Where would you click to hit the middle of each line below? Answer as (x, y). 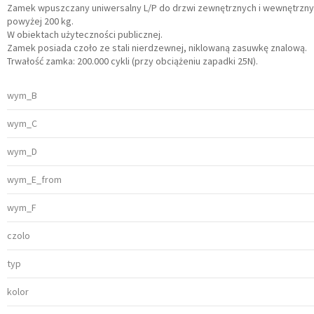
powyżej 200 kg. (40, 21)
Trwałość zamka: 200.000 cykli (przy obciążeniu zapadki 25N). (132, 61)
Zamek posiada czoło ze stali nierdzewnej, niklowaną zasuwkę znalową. (157, 48)
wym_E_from (34, 180)
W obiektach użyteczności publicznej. (84, 35)
